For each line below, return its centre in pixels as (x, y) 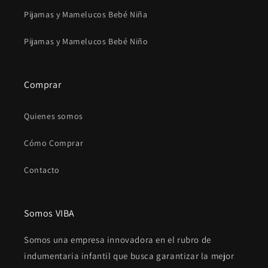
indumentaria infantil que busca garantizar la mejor (129, 256)
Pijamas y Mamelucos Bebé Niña (86, 14)
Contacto (42, 170)
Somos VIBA (49, 213)
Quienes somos (54, 116)
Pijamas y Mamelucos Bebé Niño (86, 41)
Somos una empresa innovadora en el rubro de (118, 240)
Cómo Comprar (54, 143)
